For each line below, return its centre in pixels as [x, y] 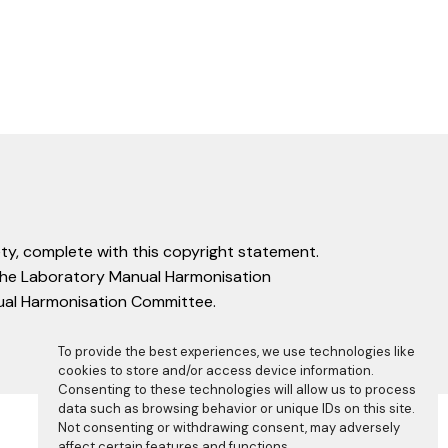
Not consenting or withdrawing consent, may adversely [229, 427]
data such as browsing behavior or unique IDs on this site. [236, 408]
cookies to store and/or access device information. [216, 370]
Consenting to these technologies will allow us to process [237, 389]
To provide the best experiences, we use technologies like [236, 351]
